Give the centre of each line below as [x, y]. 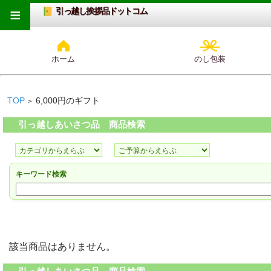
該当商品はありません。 [62, 247]
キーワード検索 [41, 175]
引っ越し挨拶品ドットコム [102, 11]
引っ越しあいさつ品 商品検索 [81, 125]
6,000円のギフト [67, 101]
